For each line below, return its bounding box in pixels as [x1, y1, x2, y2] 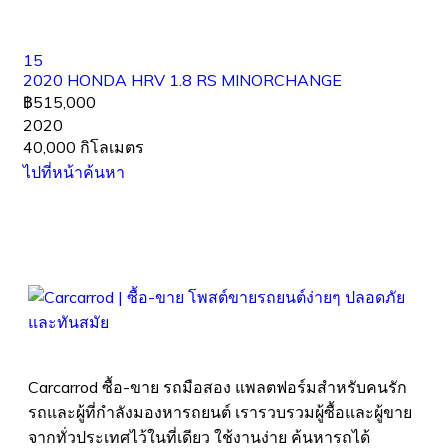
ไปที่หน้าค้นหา [23, 162, 125, 182]
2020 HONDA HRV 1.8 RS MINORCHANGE [23, 70, 342, 90]
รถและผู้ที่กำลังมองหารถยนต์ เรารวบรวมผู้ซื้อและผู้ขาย [28, 402, 412, 422]
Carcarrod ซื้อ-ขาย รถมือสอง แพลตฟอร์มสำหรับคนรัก [28, 377, 407, 397]
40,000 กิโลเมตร [23, 137, 144, 157]
